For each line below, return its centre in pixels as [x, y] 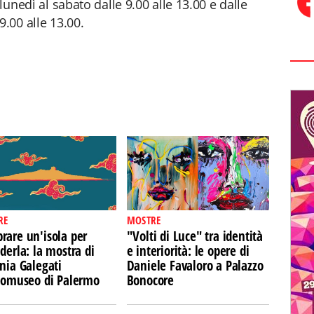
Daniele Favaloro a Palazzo [195, 266]
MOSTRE [144, 220]
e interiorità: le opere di [188, 251]
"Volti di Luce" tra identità [195, 236]
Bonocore [150, 280]
